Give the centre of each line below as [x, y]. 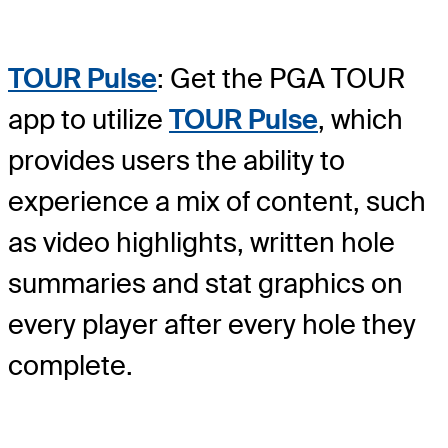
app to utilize [88, 120]
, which [360, 120]
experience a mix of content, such [217, 202]
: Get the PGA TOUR [281, 79]
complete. [70, 366]
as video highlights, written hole [201, 243]
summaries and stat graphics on [205, 284]
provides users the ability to [176, 161]
